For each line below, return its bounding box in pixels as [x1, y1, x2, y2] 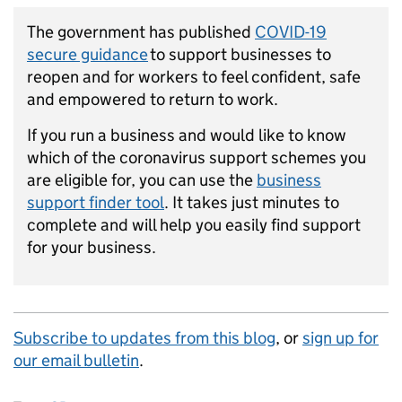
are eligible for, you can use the [27, 170, 257, 191]
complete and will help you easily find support [27, 214, 361, 236]
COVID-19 [255, 22, 327, 43]
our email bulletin [13, 350, 139, 371]
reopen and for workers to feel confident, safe [27, 66, 361, 88]
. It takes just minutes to [164, 192, 339, 214]
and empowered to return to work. [27, 89, 278, 110]
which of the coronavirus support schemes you [27, 147, 366, 169]
